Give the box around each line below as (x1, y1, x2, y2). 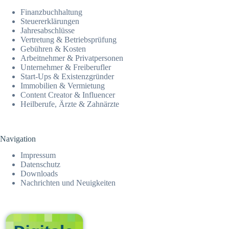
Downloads (20, 169, 58, 178)
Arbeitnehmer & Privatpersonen (20, 53, 123, 62)
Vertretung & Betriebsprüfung (20, 35, 117, 44)
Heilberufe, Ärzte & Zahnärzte (20, 99, 119, 108)
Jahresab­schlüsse (20, 26, 75, 35)
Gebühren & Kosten (20, 44, 86, 53)
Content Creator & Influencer (20, 90, 115, 99)
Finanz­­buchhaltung (20, 7, 82, 16)
